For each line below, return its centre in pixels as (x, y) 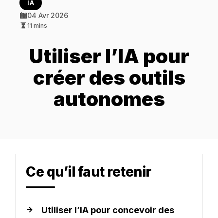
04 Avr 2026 (48, 16)
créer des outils (109, 78)
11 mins (37, 26)
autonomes (109, 99)
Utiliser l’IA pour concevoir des (108, 210)
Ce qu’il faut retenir (89, 172)
